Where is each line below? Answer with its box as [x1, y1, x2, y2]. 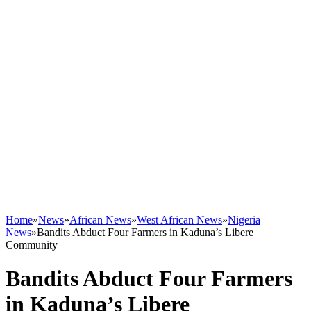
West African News [137, 214, 222, 226]
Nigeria [228, 214, 260, 226]
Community [6, 239, 58, 251]
